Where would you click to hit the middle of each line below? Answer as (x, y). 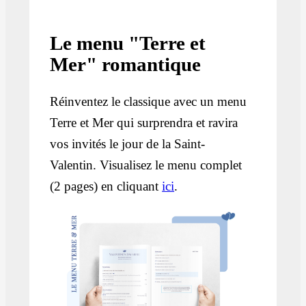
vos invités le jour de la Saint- (128, 144)
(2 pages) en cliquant (106, 186)
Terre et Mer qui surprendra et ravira (144, 123)
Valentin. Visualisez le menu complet (146, 165)
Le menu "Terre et (128, 43)
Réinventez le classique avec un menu (149, 102)
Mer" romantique (126, 64)
